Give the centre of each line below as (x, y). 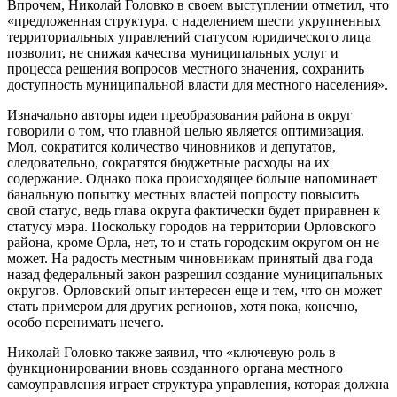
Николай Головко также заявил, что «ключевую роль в (171, 353)
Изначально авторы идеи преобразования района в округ (180, 115)
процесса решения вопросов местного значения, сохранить (186, 69)
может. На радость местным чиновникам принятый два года (190, 259)
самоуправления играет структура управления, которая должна (198, 385)
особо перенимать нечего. (86, 323)
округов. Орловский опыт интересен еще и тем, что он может (195, 291)
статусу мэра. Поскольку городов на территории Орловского (191, 227)
